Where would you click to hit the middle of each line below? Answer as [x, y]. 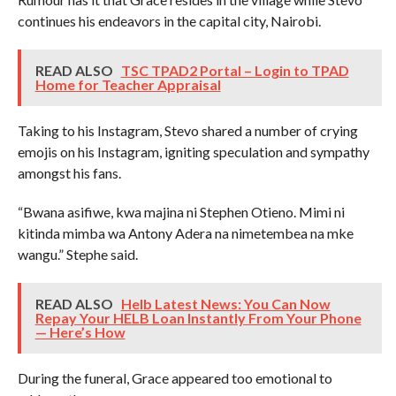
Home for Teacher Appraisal [128, 84]
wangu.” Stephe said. [77, 254]
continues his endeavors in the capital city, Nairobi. [169, 21]
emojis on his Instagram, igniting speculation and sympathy [193, 152]
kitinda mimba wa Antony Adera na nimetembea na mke [185, 233]
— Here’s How [80, 332]
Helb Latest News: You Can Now [225, 304]
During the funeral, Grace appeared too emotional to [175, 378]
